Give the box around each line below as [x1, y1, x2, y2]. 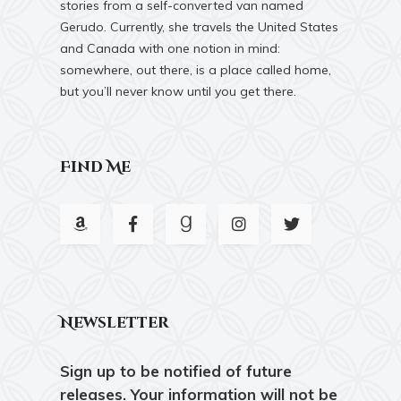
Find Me [60, 157, 132, 177]
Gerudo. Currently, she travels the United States [60, 19, 339, 35]
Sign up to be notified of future [60, 362, 293, 380]
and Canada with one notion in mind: [60, 40, 281, 56]
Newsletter [60, 312, 170, 333]
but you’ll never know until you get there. [60, 83, 297, 99]
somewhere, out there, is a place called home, [60, 62, 332, 78]
